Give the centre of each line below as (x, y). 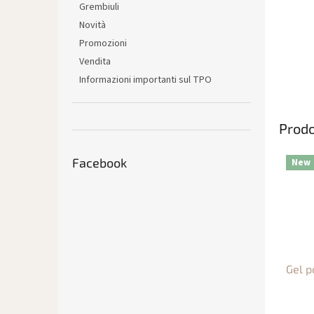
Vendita (95, 62)
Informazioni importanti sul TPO (145, 80)
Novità (93, 25)
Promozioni (103, 43)
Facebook (100, 163)
